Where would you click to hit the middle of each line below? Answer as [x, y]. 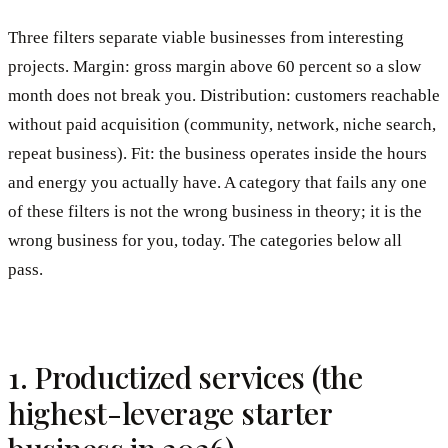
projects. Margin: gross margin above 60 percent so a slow [214, 67]
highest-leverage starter [170, 413]
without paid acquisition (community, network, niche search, [222, 125]
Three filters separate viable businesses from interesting [206, 38]
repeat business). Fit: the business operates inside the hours [217, 154]
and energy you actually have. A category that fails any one [217, 183]
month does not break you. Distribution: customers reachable [224, 96]
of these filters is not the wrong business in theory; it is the [215, 212]
